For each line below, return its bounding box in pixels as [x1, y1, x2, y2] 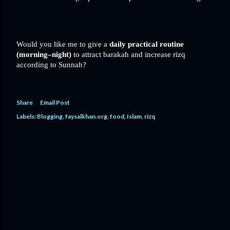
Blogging [37, 112, 63, 120]
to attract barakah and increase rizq [71, 50, 185, 59]
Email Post [40, 98, 70, 106]
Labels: [16, 112, 36, 120]
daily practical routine [109, 40, 184, 48]
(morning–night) [16, 50, 71, 59]
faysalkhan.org [65, 112, 107, 120]
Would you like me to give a [16, 40, 109, 48]
